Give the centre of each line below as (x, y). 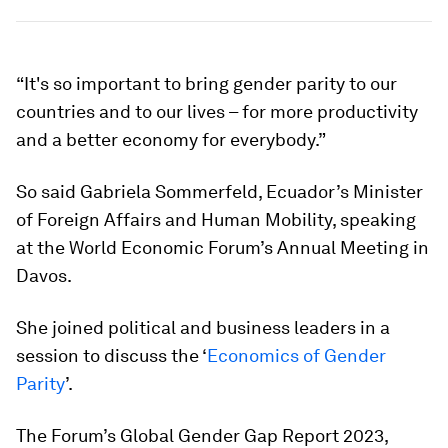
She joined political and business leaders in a (203, 327)
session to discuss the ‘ (111, 355)
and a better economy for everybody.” (171, 139)
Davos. (44, 275)
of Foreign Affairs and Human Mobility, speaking (216, 219)
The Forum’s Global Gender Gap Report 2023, (202, 435)
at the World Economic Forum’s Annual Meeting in (222, 247)
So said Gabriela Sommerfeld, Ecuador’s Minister (219, 191)
